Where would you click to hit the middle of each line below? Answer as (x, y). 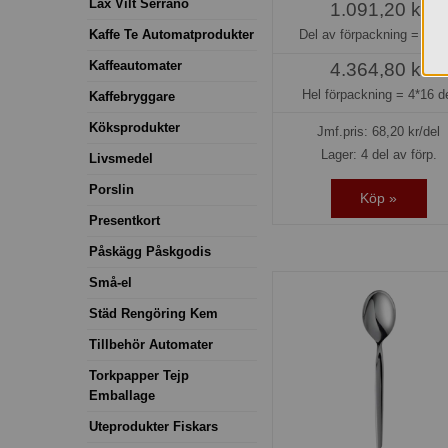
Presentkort (124, 220)
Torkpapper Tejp (139, 375)
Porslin (111, 189)
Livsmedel (121, 158)
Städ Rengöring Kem (153, 313)
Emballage (122, 395)
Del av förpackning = (361, 35)
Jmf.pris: (345, 131)
